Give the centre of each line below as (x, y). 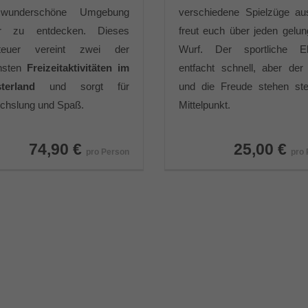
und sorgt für (82, 86)
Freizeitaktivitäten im (78, 68)
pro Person (108, 152)
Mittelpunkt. (205, 105)
